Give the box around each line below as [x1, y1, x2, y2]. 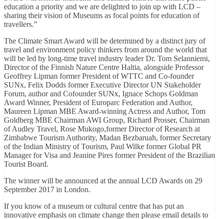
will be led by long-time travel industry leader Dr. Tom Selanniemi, [4, 54, 210, 63]
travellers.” [4, 20, 37, 28]
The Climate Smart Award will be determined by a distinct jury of [4, 36, 205, 45]
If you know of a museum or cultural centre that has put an [4, 201, 184, 210]
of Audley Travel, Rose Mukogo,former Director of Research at [4, 124, 200, 133]
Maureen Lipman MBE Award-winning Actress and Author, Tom [4, 107, 205, 115]
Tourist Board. [4, 159, 48, 168]
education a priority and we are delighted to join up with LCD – [4, 2, 200, 11]
